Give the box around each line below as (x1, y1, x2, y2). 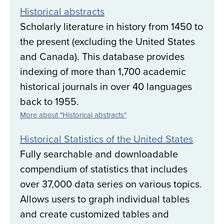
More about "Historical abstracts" (20, 109, 126, 120)
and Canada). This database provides (20, 49, 184, 64)
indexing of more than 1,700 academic (20, 64, 186, 79)
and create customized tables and (20, 206, 169, 221)
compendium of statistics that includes (20, 161, 187, 176)
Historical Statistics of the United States (20, 131, 193, 146)
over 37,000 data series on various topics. (20, 176, 202, 191)
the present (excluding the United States (20, 34, 195, 49)
